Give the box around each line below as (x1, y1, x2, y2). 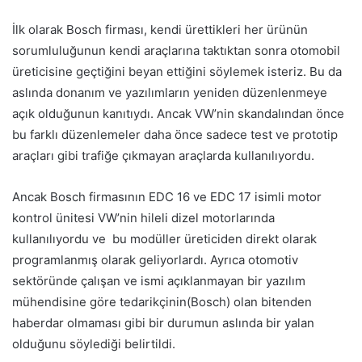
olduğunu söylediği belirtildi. (12, 335, 175, 351)
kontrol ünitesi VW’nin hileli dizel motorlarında (12, 209, 275, 225)
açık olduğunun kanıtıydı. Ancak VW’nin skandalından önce (12, 105, 344, 121)
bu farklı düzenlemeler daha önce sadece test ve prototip (12, 126, 338, 142)
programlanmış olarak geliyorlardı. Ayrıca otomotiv (12, 251, 298, 267)
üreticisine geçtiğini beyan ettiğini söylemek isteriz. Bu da (12, 63, 342, 79)
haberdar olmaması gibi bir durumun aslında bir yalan (12, 314, 314, 330)
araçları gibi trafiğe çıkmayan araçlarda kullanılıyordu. (12, 147, 314, 163)
